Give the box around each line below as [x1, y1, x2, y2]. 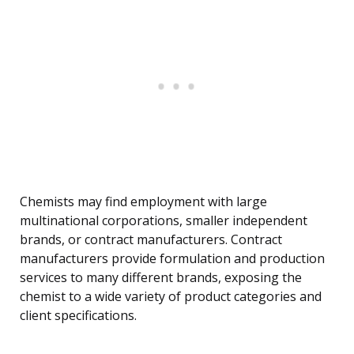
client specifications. [20, 307, 137, 325]
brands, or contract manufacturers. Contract [20, 231, 282, 249]
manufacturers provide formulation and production [20, 250, 325, 268]
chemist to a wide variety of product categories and [20, 288, 322, 306]
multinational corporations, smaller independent [20, 212, 307, 230]
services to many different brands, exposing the [20, 269, 302, 287]
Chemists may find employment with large [20, 193, 267, 211]
